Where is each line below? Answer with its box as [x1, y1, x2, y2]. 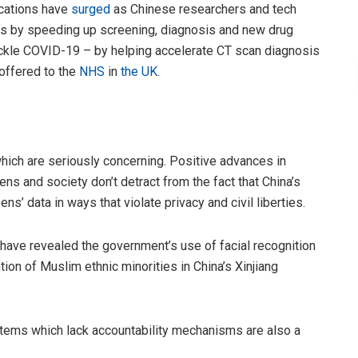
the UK [121, 64, 157, 80]
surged [71, 2, 110, 18]
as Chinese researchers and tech [110, 2, 296, 18]
